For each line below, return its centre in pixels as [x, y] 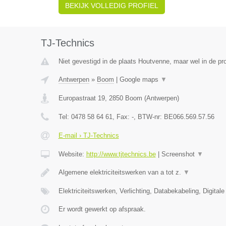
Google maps [140, 79]
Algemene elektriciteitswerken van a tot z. [121, 172]
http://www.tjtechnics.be [121, 154]
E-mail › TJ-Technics [89, 135]
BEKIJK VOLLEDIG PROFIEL [111, 6]
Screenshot [179, 154]
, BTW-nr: [149, 117]
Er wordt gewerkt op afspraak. [102, 209]
